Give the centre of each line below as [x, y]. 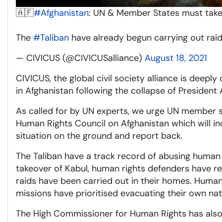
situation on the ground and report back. [99, 136]
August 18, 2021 [176, 58]
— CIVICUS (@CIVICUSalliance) [80, 58]
